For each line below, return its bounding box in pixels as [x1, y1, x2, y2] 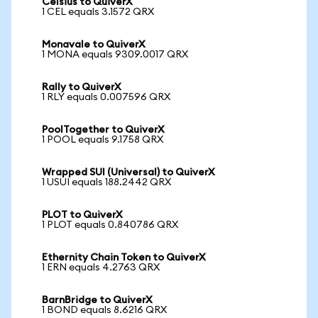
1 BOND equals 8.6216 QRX [42, 305, 167, 315]
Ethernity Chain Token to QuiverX [42, 253, 206, 263]
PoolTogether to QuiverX [42, 125, 165, 135]
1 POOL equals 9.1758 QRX [42, 135, 163, 145]
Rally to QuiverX [42, 82, 121, 92]
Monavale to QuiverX [42, 40, 146, 50]
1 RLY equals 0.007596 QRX [42, 92, 170, 102]
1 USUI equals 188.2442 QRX [42, 177, 171, 187]
